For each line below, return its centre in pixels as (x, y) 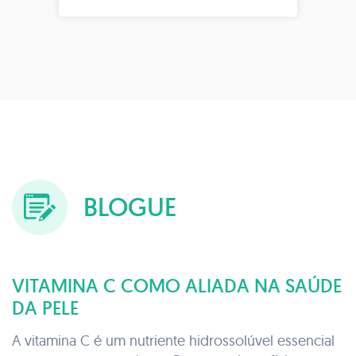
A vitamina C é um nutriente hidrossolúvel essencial (173, 340)
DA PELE (45, 308)
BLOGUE (130, 207)
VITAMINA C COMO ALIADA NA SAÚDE (177, 285)
